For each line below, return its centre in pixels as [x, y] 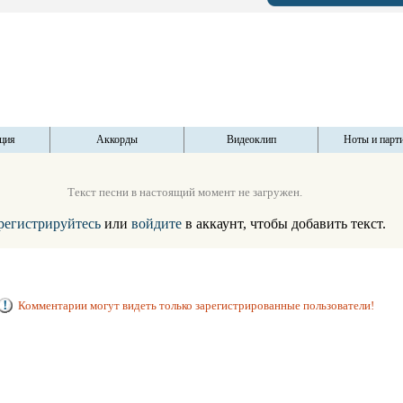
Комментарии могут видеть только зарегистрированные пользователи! [196, 305]
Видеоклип [251, 139]
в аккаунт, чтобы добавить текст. [284, 224]
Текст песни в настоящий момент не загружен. [185, 192]
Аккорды [117, 139]
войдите [157, 224]
